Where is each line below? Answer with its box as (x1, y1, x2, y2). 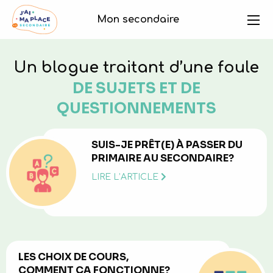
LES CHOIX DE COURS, (18, 250, 129, 263)
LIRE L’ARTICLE (91, 172, 161, 182)
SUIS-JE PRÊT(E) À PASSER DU (91, 138, 243, 151)
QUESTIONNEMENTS (57, 99, 216, 118)
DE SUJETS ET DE (73, 79, 200, 97)
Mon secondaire (97, 14, 179, 26)
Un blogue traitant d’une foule (14, 59, 259, 76)
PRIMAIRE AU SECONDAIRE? (91, 152, 234, 165)
